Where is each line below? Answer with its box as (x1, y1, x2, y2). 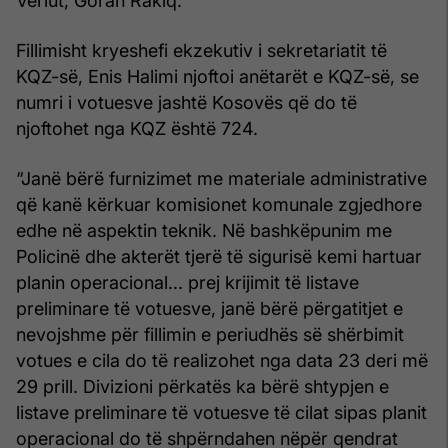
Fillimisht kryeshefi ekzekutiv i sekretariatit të (16, 39, 387, 61)
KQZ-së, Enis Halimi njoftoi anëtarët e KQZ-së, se (16, 65, 419, 87)
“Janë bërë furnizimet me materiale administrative (16, 167, 427, 189)
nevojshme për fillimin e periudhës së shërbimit (16, 323, 404, 345)
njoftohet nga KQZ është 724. (16, 117, 258, 139)
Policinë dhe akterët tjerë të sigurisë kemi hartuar (16, 245, 422, 267)
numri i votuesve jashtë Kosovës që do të (16, 91, 357, 113)
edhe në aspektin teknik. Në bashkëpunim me (16, 219, 392, 241)
